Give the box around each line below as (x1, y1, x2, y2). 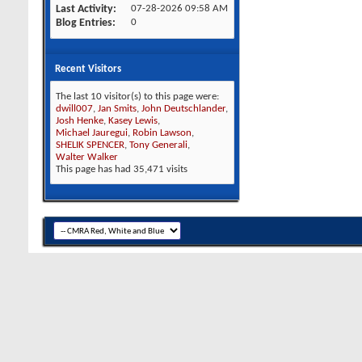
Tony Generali (129, 140, 187, 150)
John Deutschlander (141, 103, 225, 114)
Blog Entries (56, 17, 112, 29)
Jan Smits (98, 103, 137, 114)
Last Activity (56, 3, 113, 15)
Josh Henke (56, 116, 103, 126)
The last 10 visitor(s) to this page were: (56, 91, 219, 102)
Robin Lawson (133, 128, 192, 138)
